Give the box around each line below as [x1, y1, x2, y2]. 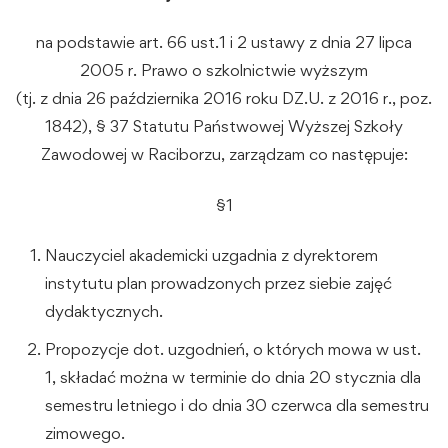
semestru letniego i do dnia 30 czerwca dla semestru [45, 395, 429, 416]
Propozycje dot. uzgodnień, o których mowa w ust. [45, 339, 421, 360]
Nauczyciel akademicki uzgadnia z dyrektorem [45, 245, 378, 266]
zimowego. [45, 423, 125, 444]
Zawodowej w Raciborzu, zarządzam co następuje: [40, 144, 408, 165]
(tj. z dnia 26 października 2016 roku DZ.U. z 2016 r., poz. [16, 88, 432, 109]
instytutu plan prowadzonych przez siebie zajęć [45, 273, 392, 294]
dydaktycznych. [45, 301, 163, 322]
